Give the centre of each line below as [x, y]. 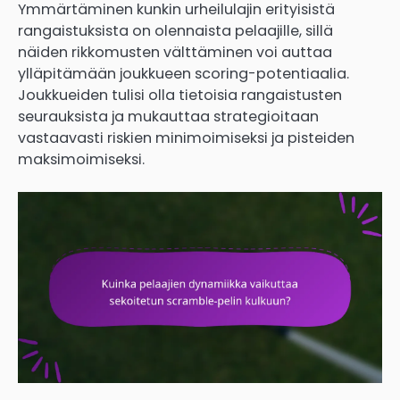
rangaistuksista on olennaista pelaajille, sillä [175, 30]
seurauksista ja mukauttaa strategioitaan [168, 116]
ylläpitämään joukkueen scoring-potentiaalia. [183, 73]
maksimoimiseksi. [81, 159]
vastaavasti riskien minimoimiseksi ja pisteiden [186, 137]
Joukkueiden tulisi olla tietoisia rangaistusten [180, 95]
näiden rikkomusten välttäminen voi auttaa [175, 52]
